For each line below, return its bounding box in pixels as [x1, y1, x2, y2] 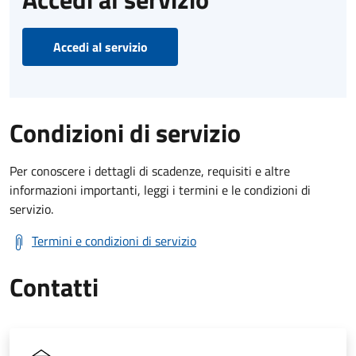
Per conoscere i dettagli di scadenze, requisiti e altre [10, 161, 290, 180]
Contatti [10, 267, 99, 306]
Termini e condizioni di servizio [32, 230, 196, 250]
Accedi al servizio [52, 37, 148, 56]
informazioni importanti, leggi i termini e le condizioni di [10, 180, 311, 199]
